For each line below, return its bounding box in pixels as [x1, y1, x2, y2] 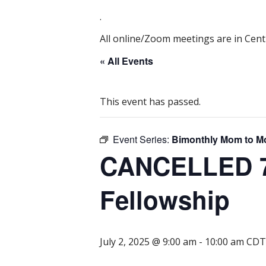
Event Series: [113, 132, 172, 146]
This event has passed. [100, 94, 201, 108]
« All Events [100, 53, 153, 68]
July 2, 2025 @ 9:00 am [100, 235, 197, 248]
